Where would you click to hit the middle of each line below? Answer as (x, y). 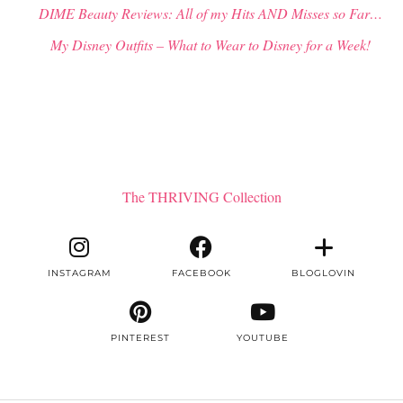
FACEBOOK (201, 273)
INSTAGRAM (79, 273)
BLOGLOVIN (324, 273)
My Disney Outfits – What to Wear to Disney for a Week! (210, 45)
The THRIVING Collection (201, 196)
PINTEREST (141, 338)
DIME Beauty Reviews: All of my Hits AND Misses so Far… (210, 13)
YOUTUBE (262, 338)
